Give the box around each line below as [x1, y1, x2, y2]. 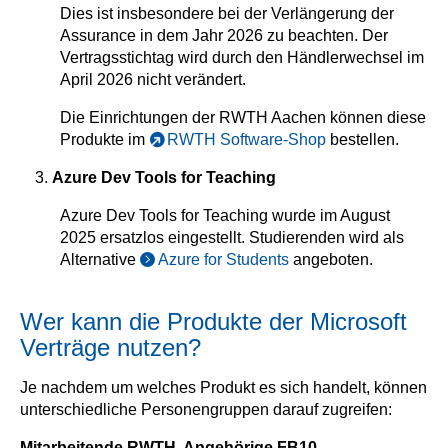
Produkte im [60, 131, 149, 148]
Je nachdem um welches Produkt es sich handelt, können [20, 379, 427, 396]
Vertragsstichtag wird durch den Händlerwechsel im [60, 49, 424, 66]
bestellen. [326, 131, 399, 148]
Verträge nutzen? [20, 334, 201, 361]
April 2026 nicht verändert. [60, 71, 246, 88]
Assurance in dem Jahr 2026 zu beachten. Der [60, 27, 388, 44]
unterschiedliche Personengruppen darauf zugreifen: [20, 401, 392, 418]
